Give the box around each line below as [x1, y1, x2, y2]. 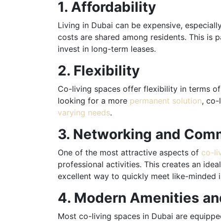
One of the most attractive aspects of [58, 147, 201, 157]
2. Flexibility [58, 62, 140, 79]
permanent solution [130, 95, 202, 106]
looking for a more [58, 95, 130, 106]
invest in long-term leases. [58, 43, 156, 54]
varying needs [58, 107, 110, 117]
